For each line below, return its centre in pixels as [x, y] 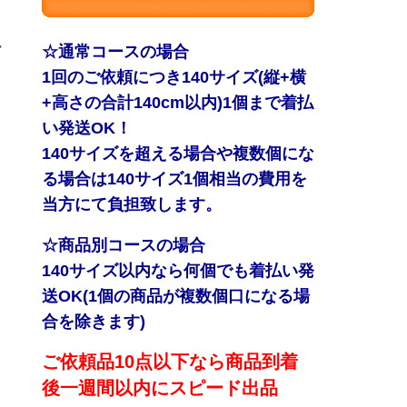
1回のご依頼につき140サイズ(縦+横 [174, 77]
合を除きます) [94, 321]
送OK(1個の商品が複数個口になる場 [176, 296]
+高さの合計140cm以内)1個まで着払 [178, 103]
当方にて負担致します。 [132, 204]
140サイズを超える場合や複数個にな [178, 154]
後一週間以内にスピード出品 [160, 388]
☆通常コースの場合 [115, 52]
